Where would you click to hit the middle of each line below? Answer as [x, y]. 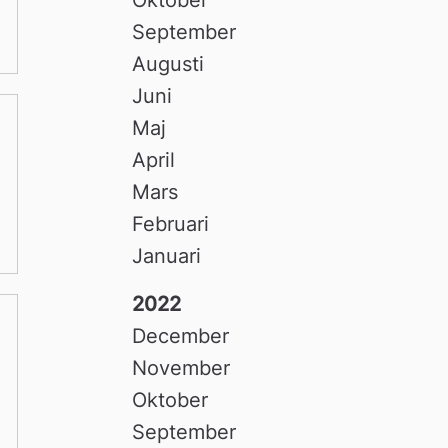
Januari [167, 255]
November [181, 367]
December [181, 335]
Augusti [168, 63]
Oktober [170, 399]
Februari [171, 223]
